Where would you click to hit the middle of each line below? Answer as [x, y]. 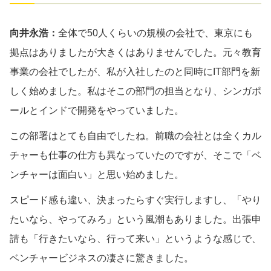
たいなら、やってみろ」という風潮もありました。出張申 [135, 219]
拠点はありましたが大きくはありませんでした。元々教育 [135, 52]
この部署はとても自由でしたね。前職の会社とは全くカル [135, 135]
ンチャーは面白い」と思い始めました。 [97, 174]
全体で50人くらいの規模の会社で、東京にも [155, 33]
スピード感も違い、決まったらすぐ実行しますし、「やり [135, 200]
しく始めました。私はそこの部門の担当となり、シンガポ [135, 91]
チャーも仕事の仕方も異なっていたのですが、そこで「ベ [135, 155]
